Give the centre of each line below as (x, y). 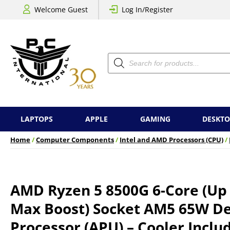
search (119, 63)
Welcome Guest (61, 9)
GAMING (155, 119)
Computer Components (75, 140)
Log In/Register (147, 9)
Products (122, 56)
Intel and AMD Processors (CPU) (171, 140)
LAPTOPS (37, 119)
